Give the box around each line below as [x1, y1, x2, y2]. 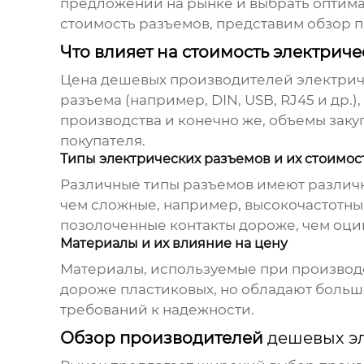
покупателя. [59, 132, 145, 149]
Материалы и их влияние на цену [59, 236, 288, 252]
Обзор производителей [59, 328, 267, 349]
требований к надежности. [59, 301, 254, 318]
